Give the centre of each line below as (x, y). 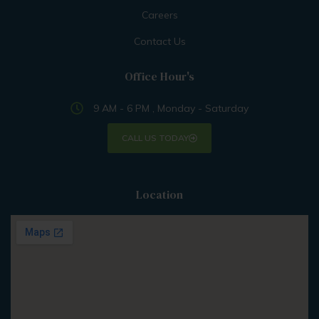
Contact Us (159, 42)
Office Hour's (159, 77)
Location (159, 195)
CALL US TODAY (155, 138)
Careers (159, 15)
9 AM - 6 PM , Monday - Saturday (171, 109)
